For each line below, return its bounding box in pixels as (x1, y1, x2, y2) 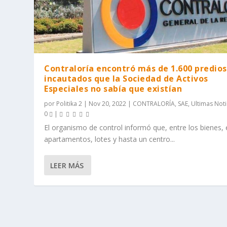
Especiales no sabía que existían (44, 83, 182, 95)
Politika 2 (56, 99, 83, 108)
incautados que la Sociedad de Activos (44, 73, 208, 85)
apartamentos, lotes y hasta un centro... (44, 134, 175, 144)
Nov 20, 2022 (89, 99, 127, 108)
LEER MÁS (50, 160, 84, 170)
